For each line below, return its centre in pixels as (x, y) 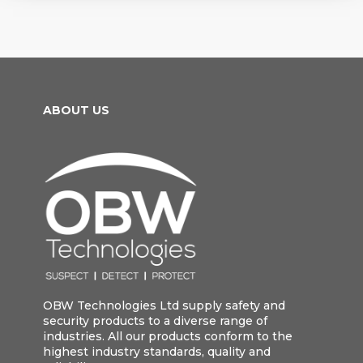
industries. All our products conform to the (167, 336)
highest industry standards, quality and (156, 351)
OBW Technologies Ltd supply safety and (164, 305)
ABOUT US (76, 110)
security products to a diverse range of (155, 320)
